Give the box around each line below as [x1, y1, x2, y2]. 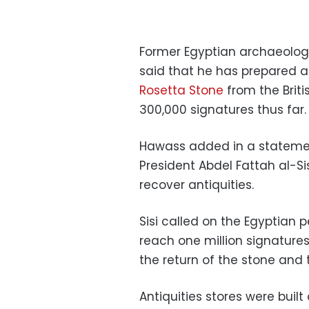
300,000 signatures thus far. [139, 101, 306, 118]
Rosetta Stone [139, 81, 223, 99]
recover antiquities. [139, 176, 254, 193]
